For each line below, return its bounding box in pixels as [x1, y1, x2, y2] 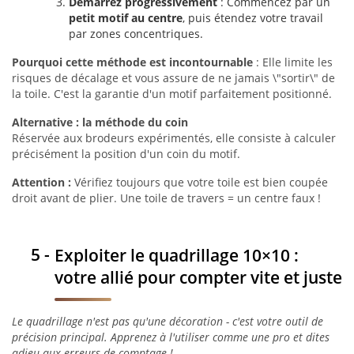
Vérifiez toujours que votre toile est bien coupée [71, 175, 328, 190]
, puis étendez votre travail [183, 10, 323, 25]
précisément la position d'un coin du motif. [12, 146, 240, 161]
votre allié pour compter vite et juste [55, 265, 342, 288]
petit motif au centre [69, 10, 183, 25]
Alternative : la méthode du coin [12, 115, 188, 130]
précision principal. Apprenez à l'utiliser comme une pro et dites [12, 330, 330, 345]
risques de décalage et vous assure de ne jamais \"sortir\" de [12, 70, 335, 85]
